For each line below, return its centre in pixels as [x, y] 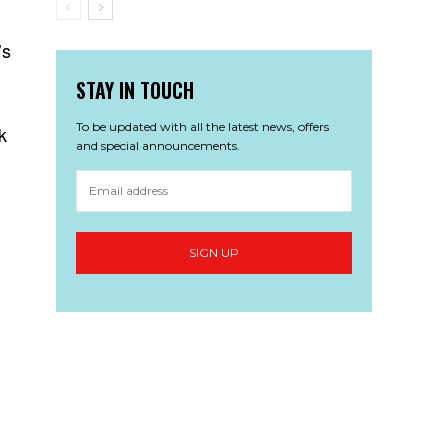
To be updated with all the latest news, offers [202, 126]
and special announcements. [157, 145]
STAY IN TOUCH [134, 89]
